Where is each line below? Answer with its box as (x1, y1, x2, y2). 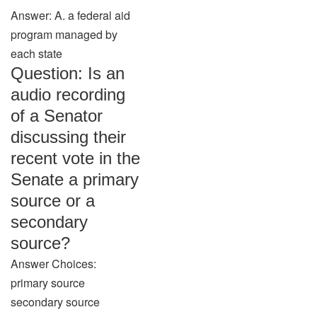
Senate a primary (11, 170, 139, 189)
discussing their (11, 127, 126, 146)
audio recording (11, 85, 125, 104)
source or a (11, 191, 95, 210)
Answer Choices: (11, 255, 96, 272)
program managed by (11, 26, 117, 42)
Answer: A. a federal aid (11, 7, 130, 23)
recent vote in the (11, 149, 140, 168)
